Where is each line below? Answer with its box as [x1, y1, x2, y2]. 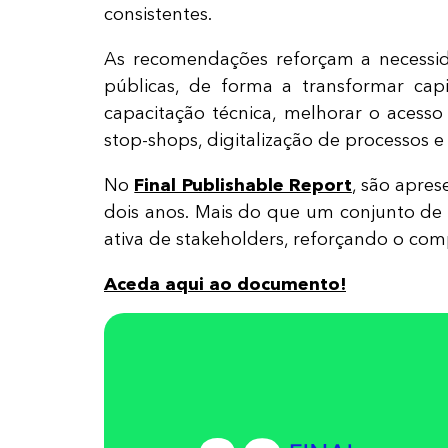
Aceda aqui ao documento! [104, 273, 346, 295]
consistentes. [104, 3, 217, 25]
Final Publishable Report [134, 174, 352, 196]
